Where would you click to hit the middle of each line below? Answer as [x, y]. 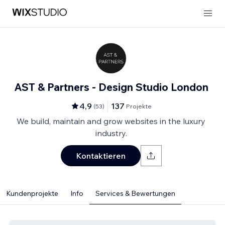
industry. [111, 133]
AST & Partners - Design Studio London [111, 87]
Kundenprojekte [32, 193]
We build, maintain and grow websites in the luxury [111, 121]
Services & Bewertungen [135, 193]
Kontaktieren [100, 156]
